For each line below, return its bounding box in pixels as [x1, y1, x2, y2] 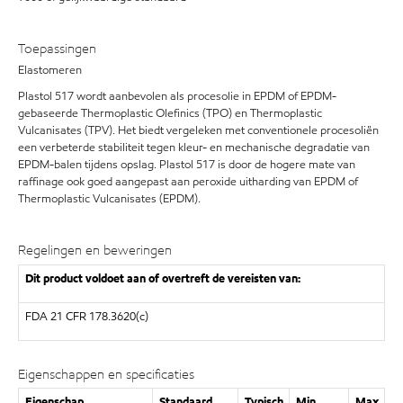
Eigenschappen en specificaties [18, 364, 194, 383]
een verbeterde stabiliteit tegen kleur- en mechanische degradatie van [18, 139, 370, 156]
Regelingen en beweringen [18, 241, 172, 259]
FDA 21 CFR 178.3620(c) [24, 308, 148, 325]
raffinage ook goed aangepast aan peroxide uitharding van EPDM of [18, 174, 358, 190]
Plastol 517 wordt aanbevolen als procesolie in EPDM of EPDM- [18, 88, 336, 104]
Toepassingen [18, 39, 96, 58]
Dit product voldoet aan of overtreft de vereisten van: [24, 270, 300, 287]
